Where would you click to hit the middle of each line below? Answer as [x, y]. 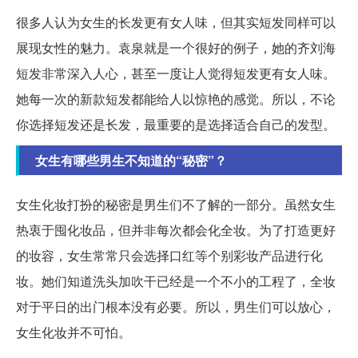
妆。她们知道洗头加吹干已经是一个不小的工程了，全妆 [176, 280]
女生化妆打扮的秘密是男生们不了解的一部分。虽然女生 [176, 204]
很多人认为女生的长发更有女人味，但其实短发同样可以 [176, 22]
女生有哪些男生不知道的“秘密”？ [131, 160]
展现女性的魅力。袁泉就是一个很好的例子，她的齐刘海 [176, 47]
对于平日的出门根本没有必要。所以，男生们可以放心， [176, 306]
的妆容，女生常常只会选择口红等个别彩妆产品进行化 [169, 255]
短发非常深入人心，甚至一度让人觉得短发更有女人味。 [176, 73]
